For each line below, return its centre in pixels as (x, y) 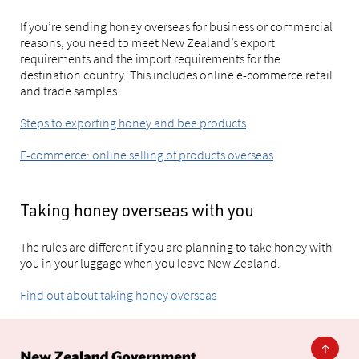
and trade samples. (70, 91)
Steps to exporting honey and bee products (133, 123)
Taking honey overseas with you (137, 213)
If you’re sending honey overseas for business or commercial (176, 26)
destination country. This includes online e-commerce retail (176, 75)
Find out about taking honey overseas (118, 295)
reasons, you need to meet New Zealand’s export (147, 42)
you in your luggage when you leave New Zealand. (150, 263)
